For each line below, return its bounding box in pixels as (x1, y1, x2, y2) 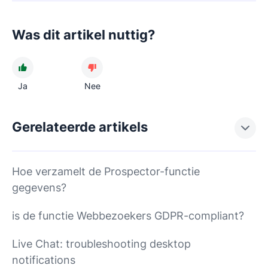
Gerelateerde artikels (12, 118, 148, 135)
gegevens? (12, 181, 66, 194)
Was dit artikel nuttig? (12, 26, 155, 42)
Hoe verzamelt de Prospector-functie (12, 165, 200, 178)
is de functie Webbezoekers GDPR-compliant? (12, 209, 244, 222)
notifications (12, 253, 75, 266)
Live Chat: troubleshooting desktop (12, 237, 191, 250)
